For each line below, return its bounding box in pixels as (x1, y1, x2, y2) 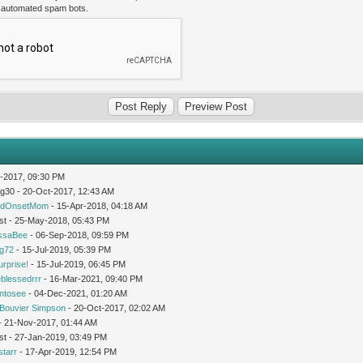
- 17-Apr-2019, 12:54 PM (17, 346, 117, 357)
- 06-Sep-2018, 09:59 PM (28, 229, 130, 240)
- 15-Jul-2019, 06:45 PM (28, 258, 126, 269)
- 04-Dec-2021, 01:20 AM (26, 288, 128, 298)
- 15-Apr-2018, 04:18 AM (49, 200, 148, 211)
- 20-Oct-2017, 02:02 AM (66, 302, 166, 313)
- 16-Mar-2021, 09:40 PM (41, 273, 143, 284)
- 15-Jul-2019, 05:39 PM (14, 244, 112, 254)
